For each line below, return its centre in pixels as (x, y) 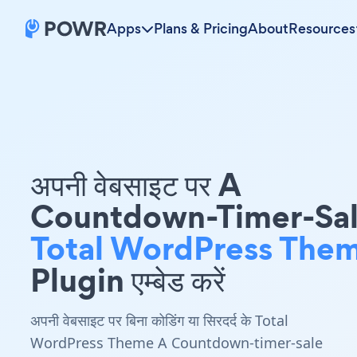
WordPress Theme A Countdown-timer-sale (177, 343)
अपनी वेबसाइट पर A (135, 184)
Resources (322, 29)
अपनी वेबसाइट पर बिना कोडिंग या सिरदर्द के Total (159, 320)
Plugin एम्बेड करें (128, 280)
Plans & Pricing (201, 29)
